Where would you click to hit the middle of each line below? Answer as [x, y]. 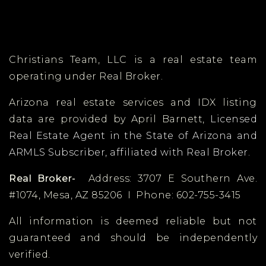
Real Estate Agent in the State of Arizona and [133, 135]
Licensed [234, 119]
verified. [30, 254]
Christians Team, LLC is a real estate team [133, 59]
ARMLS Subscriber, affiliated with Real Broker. [129, 152]
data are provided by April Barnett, [110, 119]
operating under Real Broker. [86, 76]
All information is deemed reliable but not [133, 221]
